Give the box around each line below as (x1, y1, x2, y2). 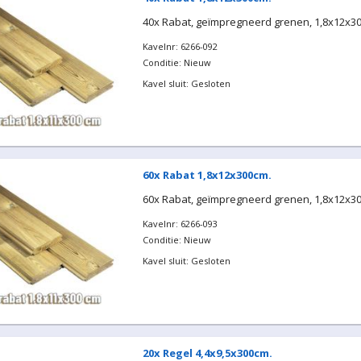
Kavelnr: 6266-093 (142, 218, 218, 230)
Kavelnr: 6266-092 (142, 39, 218, 52)
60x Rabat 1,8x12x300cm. (142, 168, 272, 182)
